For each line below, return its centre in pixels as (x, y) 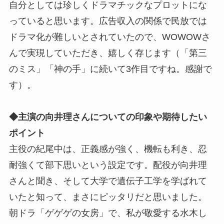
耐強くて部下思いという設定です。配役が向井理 (108, 165)
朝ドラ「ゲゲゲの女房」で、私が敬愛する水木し (108, 213)
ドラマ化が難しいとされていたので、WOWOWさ (109, 37)
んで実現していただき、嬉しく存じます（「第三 (108, 53)
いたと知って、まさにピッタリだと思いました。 (108, 197)
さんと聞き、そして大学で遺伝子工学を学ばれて (108, 181)
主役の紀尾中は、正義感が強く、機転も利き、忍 (108, 149)
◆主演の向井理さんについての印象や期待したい (108, 117)
